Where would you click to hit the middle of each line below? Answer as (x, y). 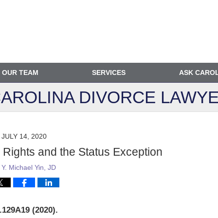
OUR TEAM (20, 73)
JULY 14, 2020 (24, 136)
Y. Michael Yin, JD (29, 167)
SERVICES (109, 73)
